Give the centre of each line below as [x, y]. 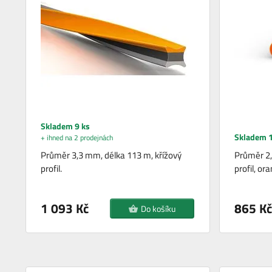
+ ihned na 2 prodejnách [77, 138]
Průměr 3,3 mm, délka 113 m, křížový [111, 155]
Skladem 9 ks [66, 126]
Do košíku [158, 209]
